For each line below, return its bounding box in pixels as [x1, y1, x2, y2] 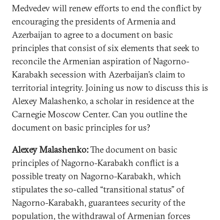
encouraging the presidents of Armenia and [12, 16, 176, 27]
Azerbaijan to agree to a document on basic [12, 29, 173, 40]
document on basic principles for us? [12, 122, 150, 133]
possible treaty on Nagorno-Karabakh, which [12, 170, 181, 182]
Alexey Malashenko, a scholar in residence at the [12, 95, 194, 107]
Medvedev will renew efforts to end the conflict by [12, 2, 202, 14]
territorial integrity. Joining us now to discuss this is [12, 82, 208, 93]
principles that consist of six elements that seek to [12, 42, 199, 54]
